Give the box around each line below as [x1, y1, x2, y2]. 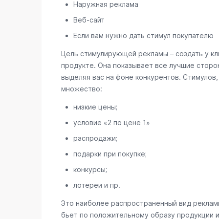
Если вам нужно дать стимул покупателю [73, 31, 214, 40]
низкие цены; [73, 103, 117, 111]
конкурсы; [73, 165, 107, 174]
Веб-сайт [73, 16, 105, 24]
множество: [61, 85, 102, 93]
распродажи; [73, 134, 117, 142]
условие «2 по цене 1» [73, 118, 150, 127]
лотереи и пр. [73, 181, 120, 189]
